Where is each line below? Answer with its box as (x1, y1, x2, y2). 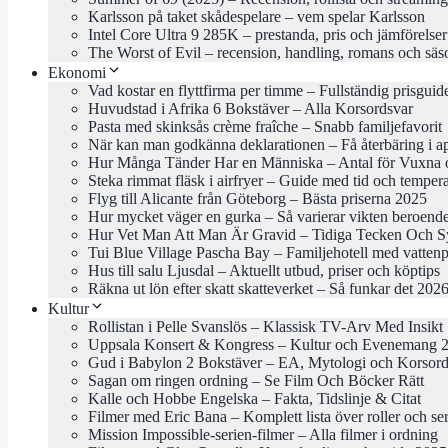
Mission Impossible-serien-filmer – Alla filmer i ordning (88, 425, 438, 443)
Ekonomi (48, 63, 106, 81)
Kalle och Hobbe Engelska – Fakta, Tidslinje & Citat (88, 389, 421, 407)
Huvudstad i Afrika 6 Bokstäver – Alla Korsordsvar (88, 99, 413, 117)
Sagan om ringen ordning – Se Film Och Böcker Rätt (88, 371, 424, 389)
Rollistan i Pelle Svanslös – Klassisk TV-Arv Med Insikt (88, 317, 443, 335)
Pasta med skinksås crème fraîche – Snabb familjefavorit (88, 117, 442, 135)
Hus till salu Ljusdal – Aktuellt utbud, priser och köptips (88, 261, 440, 279)
